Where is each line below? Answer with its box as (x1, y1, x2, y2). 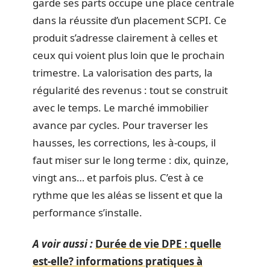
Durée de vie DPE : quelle (95, 236, 221, 251)
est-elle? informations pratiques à (33, 254, 202, 268)
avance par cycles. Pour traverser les (33, 118, 208, 132)
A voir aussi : (33, 236, 93, 251)
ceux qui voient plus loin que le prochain (33, 48, 225, 62)
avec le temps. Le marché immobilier (33, 101, 209, 115)
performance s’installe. (33, 206, 142, 219)
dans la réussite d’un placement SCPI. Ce (33, 13, 227, 27)
